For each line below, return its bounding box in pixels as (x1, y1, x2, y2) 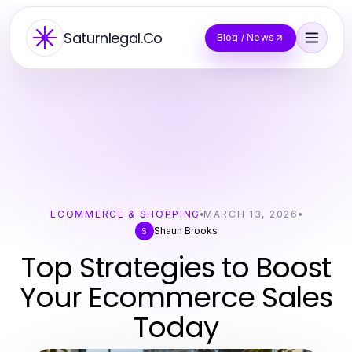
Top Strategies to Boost (20, 247, 332, 288)
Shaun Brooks (153, 225, 218, 236)
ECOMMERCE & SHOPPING (50, 208, 201, 220)
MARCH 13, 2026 (203, 208, 299, 220)
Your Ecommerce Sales (19, 277, 333, 317)
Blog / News (216, 31, 274, 43)
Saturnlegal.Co (64, 27, 163, 48)
